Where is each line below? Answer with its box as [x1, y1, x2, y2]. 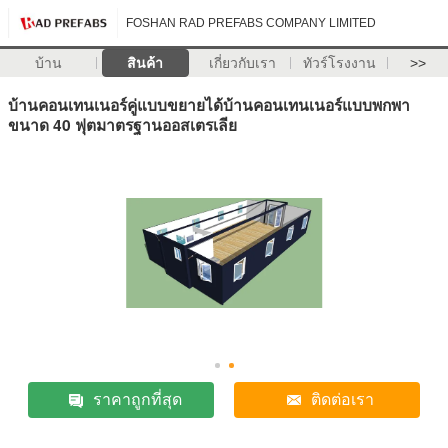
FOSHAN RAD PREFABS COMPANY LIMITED [126, 16, 376, 30]
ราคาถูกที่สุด [92, 391, 182, 409]
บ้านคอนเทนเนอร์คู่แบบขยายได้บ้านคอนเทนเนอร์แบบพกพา [8, 92, 410, 116]
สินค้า [127, 55, 164, 71]
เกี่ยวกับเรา [208, 55, 276, 71]
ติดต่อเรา [311, 391, 375, 409]
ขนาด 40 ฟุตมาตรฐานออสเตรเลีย [8, 112, 237, 136]
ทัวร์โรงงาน [302, 55, 376, 71]
